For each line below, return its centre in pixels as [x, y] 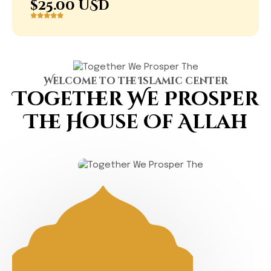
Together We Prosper [135, 100]
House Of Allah [156, 123]
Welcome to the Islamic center [135, 81]
